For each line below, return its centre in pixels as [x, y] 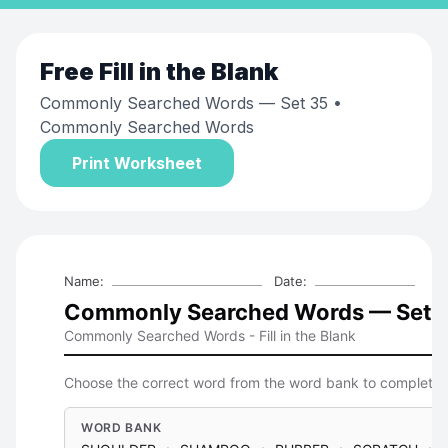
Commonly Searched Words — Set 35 [184, 103]
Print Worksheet [137, 163]
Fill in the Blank [188, 71]
